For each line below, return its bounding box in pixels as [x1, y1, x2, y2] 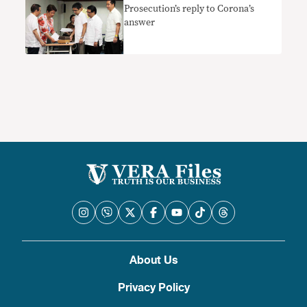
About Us [129, 251, 178, 270]
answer [124, 18, 156, 28]
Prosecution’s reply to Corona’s [124, 4, 255, 14]
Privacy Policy [117, 279, 190, 297]
